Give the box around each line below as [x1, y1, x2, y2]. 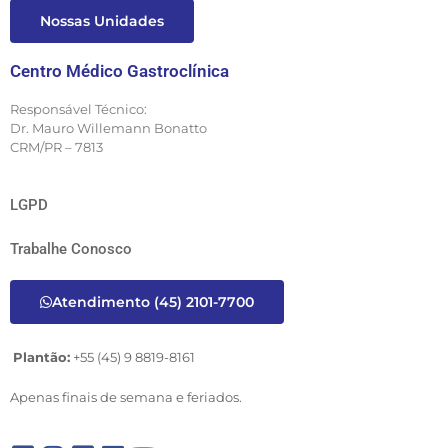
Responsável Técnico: [10, 101, 147, 118]
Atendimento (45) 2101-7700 [52, 292, 254, 311]
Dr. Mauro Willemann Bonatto [10, 120, 207, 137]
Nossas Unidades [40, 12, 164, 31]
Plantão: [13, 348, 70, 365]
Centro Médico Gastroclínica [10, 61, 229, 82]
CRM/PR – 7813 [10, 139, 103, 156]
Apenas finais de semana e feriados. [10, 388, 242, 405]
